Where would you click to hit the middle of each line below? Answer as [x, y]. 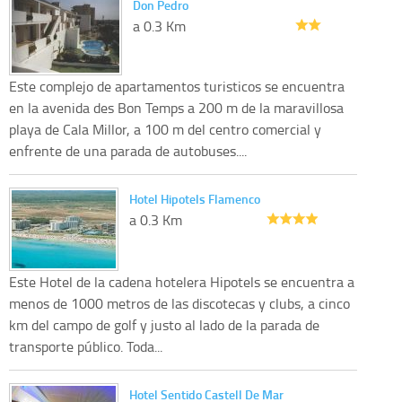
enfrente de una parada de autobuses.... [128, 151]
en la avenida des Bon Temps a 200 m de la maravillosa [176, 108]
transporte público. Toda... [86, 347]
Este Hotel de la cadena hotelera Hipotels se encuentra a [182, 282]
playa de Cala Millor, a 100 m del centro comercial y [165, 130]
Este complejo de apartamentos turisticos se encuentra [177, 87]
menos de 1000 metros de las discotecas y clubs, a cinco [179, 304]
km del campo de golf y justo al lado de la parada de [164, 325]
